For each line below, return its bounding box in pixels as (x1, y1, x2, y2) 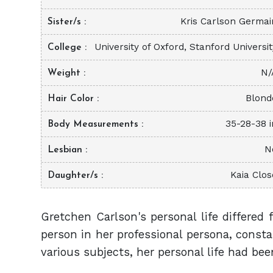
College (48, 42, 85, 52)
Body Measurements (48, 119, 141, 129)
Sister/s (48, 16, 84, 27)
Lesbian (48, 144, 85, 155)
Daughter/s (48, 170, 101, 180)
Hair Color (48, 93, 97, 104)
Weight (48, 68, 83, 78)
